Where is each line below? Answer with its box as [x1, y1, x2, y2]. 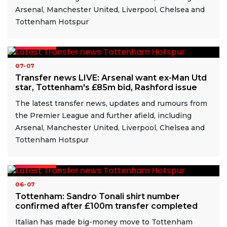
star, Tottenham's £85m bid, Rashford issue [15, 83, 197, 93]
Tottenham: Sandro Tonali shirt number [15, 192, 180, 202]
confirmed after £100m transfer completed [15, 201, 198, 211]
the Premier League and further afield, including [15, 111, 192, 121]
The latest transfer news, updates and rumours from [15, 99, 207, 108]
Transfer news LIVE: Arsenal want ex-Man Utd [15, 73, 207, 83]
